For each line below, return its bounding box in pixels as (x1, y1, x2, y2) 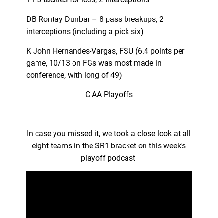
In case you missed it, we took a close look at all (27, 128, 191, 138)
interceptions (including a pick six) (26, 26, 144, 36)
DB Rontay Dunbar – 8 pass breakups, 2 (26, 14, 163, 24)
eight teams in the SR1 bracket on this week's (32, 141, 186, 150)
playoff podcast (80, 153, 137, 163)
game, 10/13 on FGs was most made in (26, 58, 162, 68)
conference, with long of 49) (26, 70, 122, 80)
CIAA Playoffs (85, 90, 133, 99)
